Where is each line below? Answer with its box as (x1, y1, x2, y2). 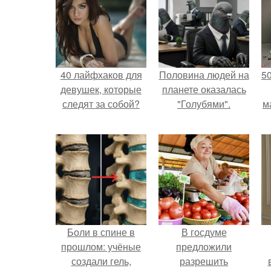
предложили (176, 239, 232, 253)
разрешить (180, 253, 228, 268)
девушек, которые (60, 82, 142, 96)
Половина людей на (158, 67, 249, 82)
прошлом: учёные (61, 239, 141, 253)
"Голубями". (177, 96, 230, 111)
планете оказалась (162, 82, 246, 96)
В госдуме (181, 224, 227, 239)
